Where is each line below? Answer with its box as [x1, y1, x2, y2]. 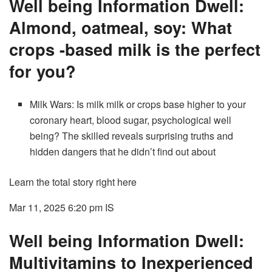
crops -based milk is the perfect [9, 37, 260, 61]
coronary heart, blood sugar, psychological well [30, 113, 232, 127]
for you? [9, 59, 76, 83]
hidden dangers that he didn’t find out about [30, 144, 216, 159]
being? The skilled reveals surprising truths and [30, 129, 234, 143]
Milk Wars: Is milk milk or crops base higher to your [30, 97, 246, 112]
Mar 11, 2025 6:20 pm [9, 200, 103, 215]
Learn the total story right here [9, 175, 137, 189]
